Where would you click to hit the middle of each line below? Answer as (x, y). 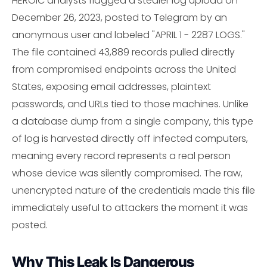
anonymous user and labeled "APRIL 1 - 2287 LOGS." (128, 35)
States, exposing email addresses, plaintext (111, 87)
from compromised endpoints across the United (124, 70)
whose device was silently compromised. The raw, (127, 173)
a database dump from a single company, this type (133, 122)
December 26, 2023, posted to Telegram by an (119, 18)
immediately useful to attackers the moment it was (130, 208)
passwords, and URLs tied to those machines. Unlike (130, 104)
